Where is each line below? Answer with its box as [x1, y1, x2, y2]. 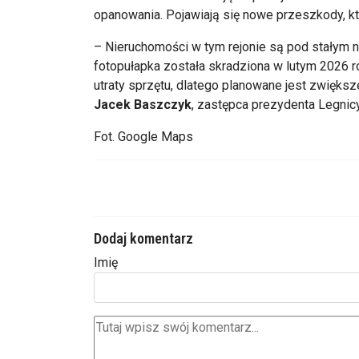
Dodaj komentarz [94, 229, 193, 247]
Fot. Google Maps [94, 128, 193, 144]
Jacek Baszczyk [94, 96, 192, 112]
